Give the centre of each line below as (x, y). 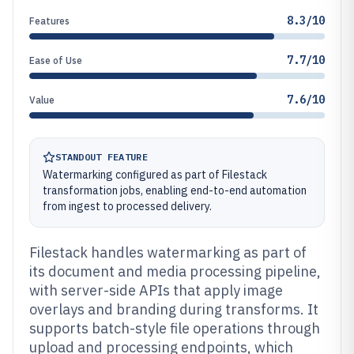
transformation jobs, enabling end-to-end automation (175, 190)
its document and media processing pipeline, (175, 271)
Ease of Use (56, 60)
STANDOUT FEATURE (102, 157)
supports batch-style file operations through (175, 328)
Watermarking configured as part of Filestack (155, 175)
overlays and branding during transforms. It (174, 309)
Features (49, 21)
